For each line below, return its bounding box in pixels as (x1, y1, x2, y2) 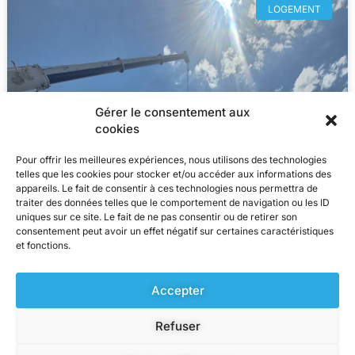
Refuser (155, 318, 200, 334)
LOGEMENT (267, 2, 321, 15)
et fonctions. (16, 239, 71, 251)
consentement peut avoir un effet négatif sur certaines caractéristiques (16, 225, 334, 237)
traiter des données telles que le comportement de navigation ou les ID (16, 197, 330, 208)
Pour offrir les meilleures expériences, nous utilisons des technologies (16, 154, 326, 166)
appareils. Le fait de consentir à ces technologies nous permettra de (16, 182, 318, 194)
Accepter (151, 282, 204, 298)
